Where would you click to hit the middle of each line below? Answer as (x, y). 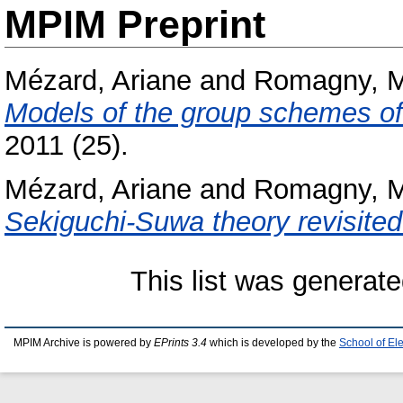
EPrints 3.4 (180, 343)
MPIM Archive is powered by (84, 343)
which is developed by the (273, 343)
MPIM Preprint (135, 24)
